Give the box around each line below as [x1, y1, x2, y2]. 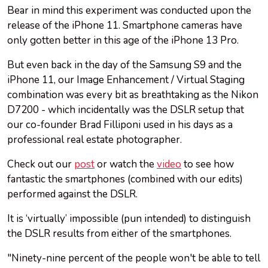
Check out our [7, 157, 74, 172]
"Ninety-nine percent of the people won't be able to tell [7, 251, 260, 266]
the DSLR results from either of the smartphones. [7, 227, 234, 241]
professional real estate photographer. [7, 133, 184, 147]
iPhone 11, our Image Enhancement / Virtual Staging [7, 73, 245, 87]
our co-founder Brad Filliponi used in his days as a [7, 118, 233, 132]
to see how [181, 157, 234, 172]
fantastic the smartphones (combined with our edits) [7, 172, 243, 187]
